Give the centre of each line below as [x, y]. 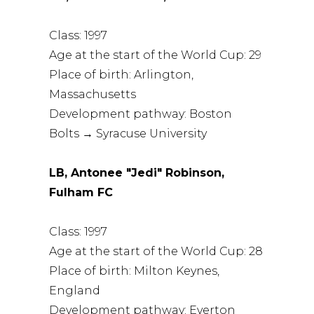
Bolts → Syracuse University [128, 133]
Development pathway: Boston [141, 114]
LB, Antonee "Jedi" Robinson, [137, 172]
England [75, 290]
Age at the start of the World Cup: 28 [156, 251]
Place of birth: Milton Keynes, [135, 271]
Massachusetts [93, 94]
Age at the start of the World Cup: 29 [156, 55]
